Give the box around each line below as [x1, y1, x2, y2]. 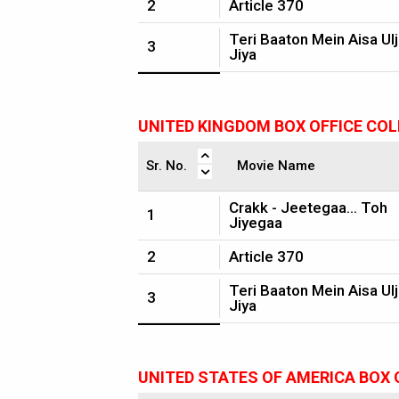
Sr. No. [146, 158, 187, 174]
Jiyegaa [229, 214, 282, 232]
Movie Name [237, 158, 315, 174]
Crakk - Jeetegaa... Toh [229, 199, 387, 216]
